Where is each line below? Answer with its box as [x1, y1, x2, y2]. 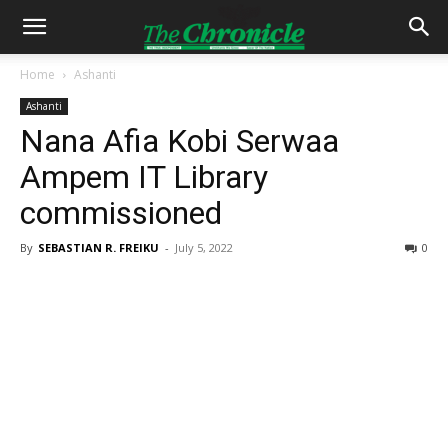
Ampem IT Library [20, 158, 268, 196]
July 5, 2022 [175, 240, 233, 255]
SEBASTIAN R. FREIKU [38, 240, 159, 255]
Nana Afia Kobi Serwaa [20, 122, 339, 160]
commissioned [20, 194, 222, 232]
